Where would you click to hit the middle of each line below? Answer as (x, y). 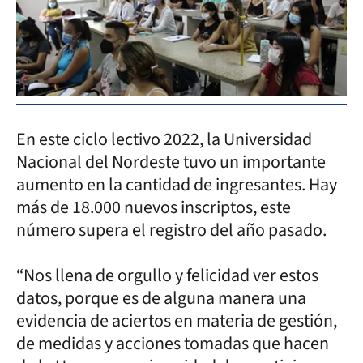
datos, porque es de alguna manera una (161, 298)
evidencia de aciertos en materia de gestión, (177, 320)
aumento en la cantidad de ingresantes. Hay (177, 184)
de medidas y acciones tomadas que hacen (173, 343)
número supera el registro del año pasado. (171, 230)
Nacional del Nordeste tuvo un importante (171, 162)
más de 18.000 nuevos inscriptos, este (154, 207)
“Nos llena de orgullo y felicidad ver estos (167, 275)
